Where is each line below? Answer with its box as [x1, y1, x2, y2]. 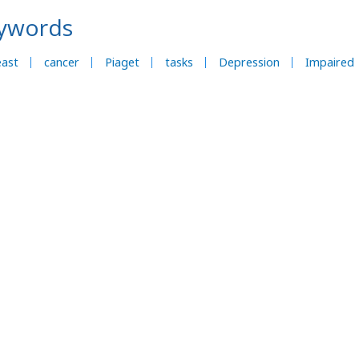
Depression [219, 54, 280, 70]
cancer [44, 54, 79, 70]
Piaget [105, 54, 139, 70]
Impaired [305, 54, 354, 70]
